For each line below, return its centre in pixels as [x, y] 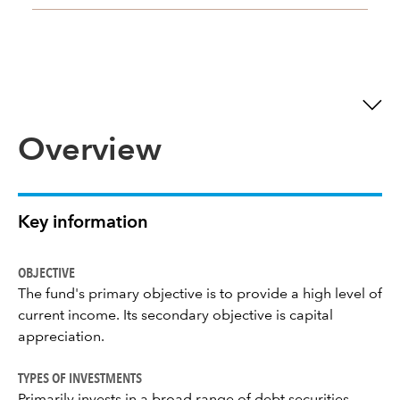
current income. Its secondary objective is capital [175, 316]
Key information [83, 223]
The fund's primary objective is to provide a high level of [200, 295]
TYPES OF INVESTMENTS [80, 378]
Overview [90, 152]
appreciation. [61, 337]
